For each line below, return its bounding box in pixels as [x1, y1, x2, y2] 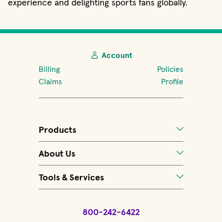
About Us [38, 148, 75, 159]
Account [102, 50, 132, 60]
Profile [161, 76, 184, 86]
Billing [38, 64, 60, 74]
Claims [38, 76, 62, 86]
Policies [157, 64, 184, 74]
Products [38, 124, 76, 135]
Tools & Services [38, 171, 104, 183]
